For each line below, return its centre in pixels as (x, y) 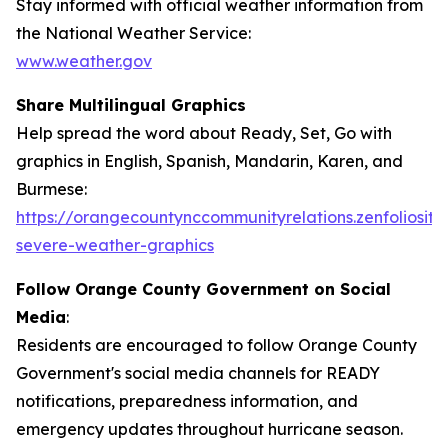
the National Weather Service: (133, 33)
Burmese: (51, 189)
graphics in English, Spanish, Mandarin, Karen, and (209, 161)
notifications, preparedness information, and (187, 401)
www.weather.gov (84, 61)
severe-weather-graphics (115, 245)
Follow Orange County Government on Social (203, 289)
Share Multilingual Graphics (133, 105)
